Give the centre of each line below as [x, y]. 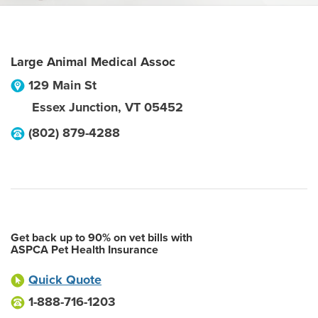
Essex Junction [75, 107]
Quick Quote [65, 280]
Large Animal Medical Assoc [93, 62]
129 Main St [62, 85]
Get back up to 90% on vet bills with [102, 238]
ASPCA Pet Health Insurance [84, 250]
